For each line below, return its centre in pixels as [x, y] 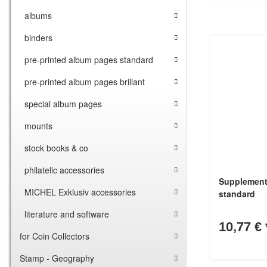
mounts [38, 126]
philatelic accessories [64, 170]
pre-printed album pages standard [89, 60]
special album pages [63, 104]
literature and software [67, 214]
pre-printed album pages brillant [85, 82]
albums [38, 16]
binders [38, 38]
